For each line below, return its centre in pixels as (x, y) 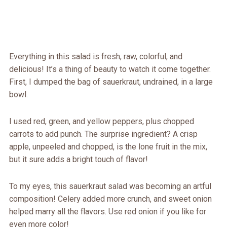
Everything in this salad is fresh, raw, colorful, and (96, 57)
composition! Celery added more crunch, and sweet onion (110, 199)
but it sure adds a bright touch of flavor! (78, 160)
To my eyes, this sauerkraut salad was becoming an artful (110, 186)
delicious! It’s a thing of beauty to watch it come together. (110, 69)
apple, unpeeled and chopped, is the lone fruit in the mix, (108, 147)
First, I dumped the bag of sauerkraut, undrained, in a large (111, 82)
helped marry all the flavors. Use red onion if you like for (107, 212)
